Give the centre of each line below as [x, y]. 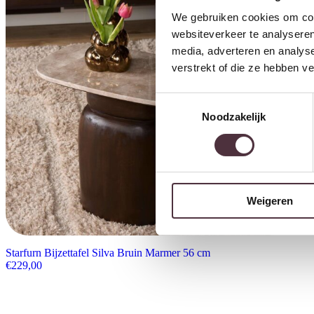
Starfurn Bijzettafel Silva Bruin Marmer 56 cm [108, 252]
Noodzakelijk [234, 117]
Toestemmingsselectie [207, 100]
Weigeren [269, 201]
